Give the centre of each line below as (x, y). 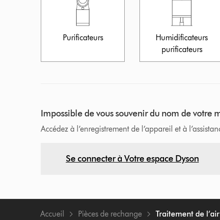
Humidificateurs (182, 37)
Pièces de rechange (110, 214)
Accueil (53, 214)
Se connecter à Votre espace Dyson (132, 158)
